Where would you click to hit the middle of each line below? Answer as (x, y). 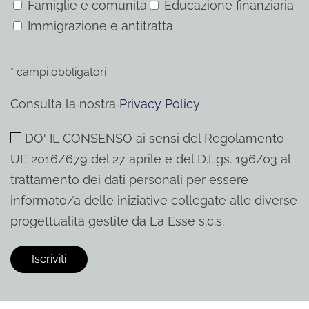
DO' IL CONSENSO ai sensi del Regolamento (154, 138)
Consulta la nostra (65, 104)
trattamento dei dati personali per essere (129, 180)
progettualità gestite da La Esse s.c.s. (117, 221)
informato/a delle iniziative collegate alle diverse (154, 200)
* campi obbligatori (58, 72)
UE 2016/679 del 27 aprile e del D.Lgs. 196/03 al (150, 159)
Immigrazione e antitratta (100, 26)
